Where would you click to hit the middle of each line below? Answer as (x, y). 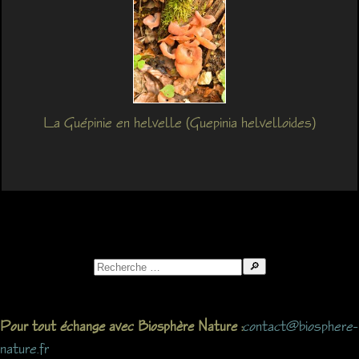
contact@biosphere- (300, 325)
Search (109, 266)
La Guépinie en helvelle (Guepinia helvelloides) (179, 122)
